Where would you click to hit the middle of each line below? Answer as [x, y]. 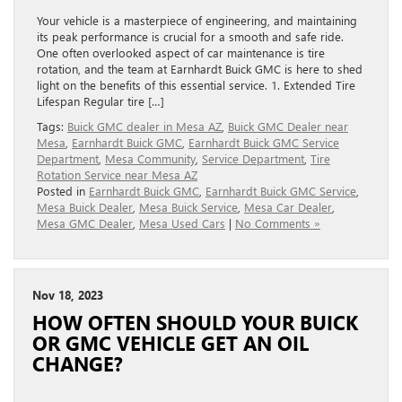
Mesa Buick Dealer [85, 206]
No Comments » [278, 223]
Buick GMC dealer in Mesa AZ [144, 126]
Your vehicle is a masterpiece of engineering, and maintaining [197, 20]
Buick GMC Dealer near [288, 126]
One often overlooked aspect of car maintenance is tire [181, 52]
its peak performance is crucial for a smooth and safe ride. [190, 36]
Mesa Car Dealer [288, 206]
